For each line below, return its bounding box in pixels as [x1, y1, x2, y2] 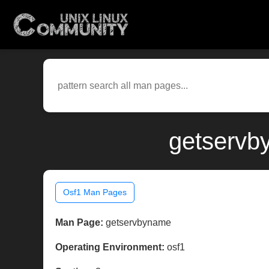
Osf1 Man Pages [63, 187, 127, 198]
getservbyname [103, 217, 171, 228]
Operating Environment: [55, 242, 165, 253]
